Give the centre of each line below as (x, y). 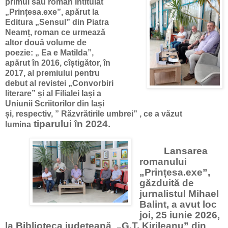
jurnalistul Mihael (179, 194)
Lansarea (186, 151)
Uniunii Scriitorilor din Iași (55, 104)
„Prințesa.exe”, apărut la (52, 12)
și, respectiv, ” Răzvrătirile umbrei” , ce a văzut (94, 114)
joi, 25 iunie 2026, (179, 215)
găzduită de (166, 183)
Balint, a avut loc (178, 205)
